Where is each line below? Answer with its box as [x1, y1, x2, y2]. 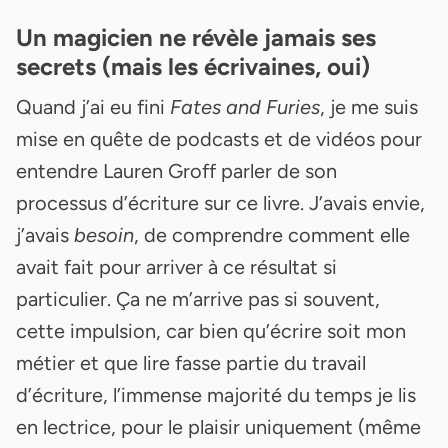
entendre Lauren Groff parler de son [16, 158, 337, 183]
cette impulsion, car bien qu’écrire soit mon [16, 318, 406, 343]
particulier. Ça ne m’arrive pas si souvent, [16, 286, 380, 311]
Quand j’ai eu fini [16, 94, 170, 119]
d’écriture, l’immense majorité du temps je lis [16, 382, 416, 407]
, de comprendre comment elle [134, 222, 410, 247]
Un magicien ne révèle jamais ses [16, 22, 376, 52]
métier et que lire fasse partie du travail [16, 350, 366, 375]
